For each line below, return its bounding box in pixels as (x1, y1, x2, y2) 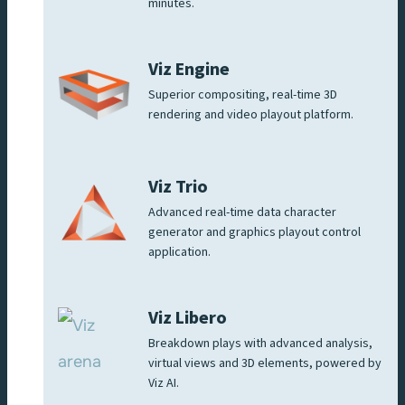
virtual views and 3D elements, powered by (148, 354, 381, 373)
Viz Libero (148, 306, 227, 332)
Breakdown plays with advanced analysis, (148, 334, 372, 353)
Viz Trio (148, 174, 208, 201)
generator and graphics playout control (148, 223, 361, 242)
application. (148, 243, 213, 262)
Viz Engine (148, 57, 230, 83)
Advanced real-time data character (148, 203, 336, 222)
